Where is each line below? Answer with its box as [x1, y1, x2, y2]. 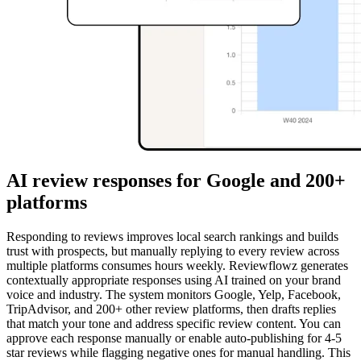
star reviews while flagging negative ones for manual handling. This [6, 345, 351, 359]
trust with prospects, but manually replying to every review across [6, 243, 339, 258]
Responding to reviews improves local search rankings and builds [6, 229, 338, 243]
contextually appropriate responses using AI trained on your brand [6, 272, 341, 287]
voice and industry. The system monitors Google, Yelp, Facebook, [6, 287, 341, 301]
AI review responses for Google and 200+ [6, 169, 346, 191]
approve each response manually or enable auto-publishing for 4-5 [6, 330, 342, 345]
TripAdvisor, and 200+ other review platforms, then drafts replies [6, 301, 336, 316]
